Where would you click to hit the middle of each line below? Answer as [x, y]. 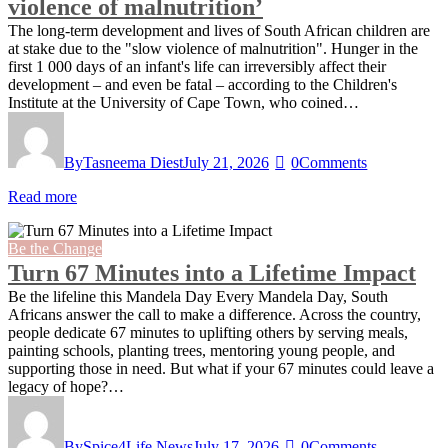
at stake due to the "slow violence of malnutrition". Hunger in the [213, 48]
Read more [42, 196]
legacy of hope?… [66, 386]
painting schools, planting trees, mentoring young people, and [201, 350]
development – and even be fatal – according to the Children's [202, 84]
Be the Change [55, 248]
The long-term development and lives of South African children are [219, 30]
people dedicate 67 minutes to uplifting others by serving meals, [208, 332]
